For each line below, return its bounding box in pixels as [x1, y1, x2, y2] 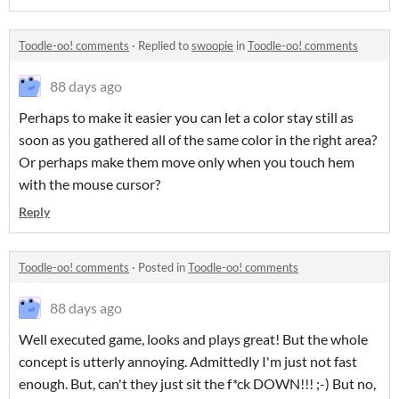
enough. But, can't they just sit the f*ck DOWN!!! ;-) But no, [19, 375, 376, 392]
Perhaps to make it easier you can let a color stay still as [19, 109, 354, 126]
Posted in [138, 260, 188, 274]
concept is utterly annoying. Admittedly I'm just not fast [19, 353, 357, 370]
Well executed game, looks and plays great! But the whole [19, 330, 368, 347]
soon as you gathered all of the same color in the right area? [19, 131, 377, 148]
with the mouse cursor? [19, 175, 160, 192]
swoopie [191, 38, 233, 53]
